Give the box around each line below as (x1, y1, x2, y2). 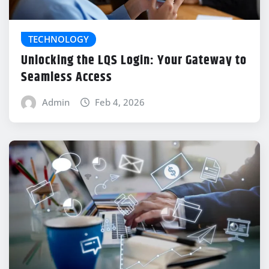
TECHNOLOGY (28, 32, 89, 45)
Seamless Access (21, 67, 112, 88)
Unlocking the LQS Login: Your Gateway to (21, 50, 247, 71)
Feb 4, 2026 (95, 96, 145, 109)
